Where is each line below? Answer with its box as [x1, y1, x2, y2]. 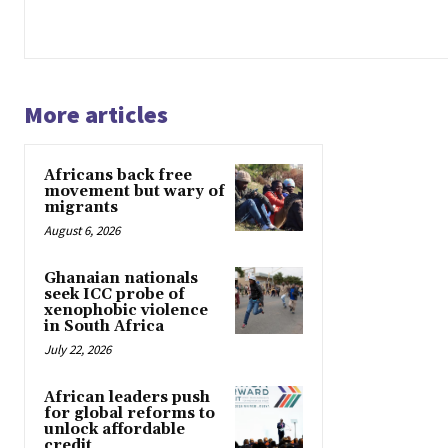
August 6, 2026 [44, 222, 120, 239]
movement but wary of [44, 182, 225, 201]
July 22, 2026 [44, 341, 111, 358]
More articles [24, 99, 168, 130]
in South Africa [44, 317, 164, 336]
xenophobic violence [44, 301, 208, 320]
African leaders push [44, 388, 210, 407]
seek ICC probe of [44, 285, 185, 304]
